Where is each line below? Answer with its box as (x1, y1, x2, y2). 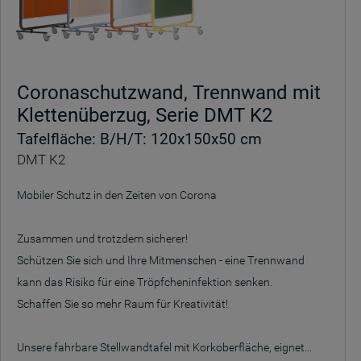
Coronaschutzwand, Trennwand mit (17, 81, 321, 104)
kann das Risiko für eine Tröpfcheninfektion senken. (17, 276, 272, 288)
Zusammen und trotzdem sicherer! (17, 232, 188, 245)
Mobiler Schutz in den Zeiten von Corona (17, 189, 217, 201)
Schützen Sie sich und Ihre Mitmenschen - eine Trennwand (17, 254, 305, 267)
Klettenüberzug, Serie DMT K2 (17, 104, 272, 127)
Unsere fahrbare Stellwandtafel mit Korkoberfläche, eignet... (17, 341, 312, 354)
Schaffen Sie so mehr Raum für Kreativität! (17, 297, 228, 310)
